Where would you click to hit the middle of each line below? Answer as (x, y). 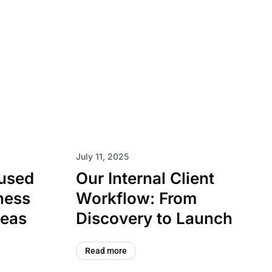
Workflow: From (136, 198)
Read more (106, 251)
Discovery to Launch (154, 218)
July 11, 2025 (102, 156)
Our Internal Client (145, 178)
